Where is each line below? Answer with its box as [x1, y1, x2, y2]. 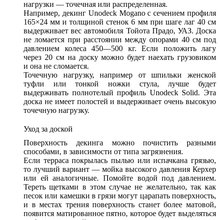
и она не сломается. [24, 62, 89, 71]
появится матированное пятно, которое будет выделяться [24, 209, 216, 218]
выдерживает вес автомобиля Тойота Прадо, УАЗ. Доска [24, 27, 216, 35]
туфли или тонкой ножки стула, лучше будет [24, 80, 216, 88]
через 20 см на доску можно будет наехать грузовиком [24, 53, 216, 62]
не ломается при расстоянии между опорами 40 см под [24, 35, 216, 44]
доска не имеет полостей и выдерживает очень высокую [24, 97, 216, 106]
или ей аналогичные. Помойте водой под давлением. [24, 174, 216, 183]
